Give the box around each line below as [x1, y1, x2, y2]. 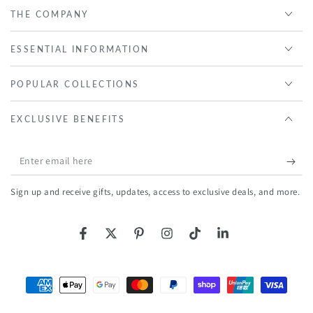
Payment [10, 275, 59, 292]
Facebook [82, 234, 126, 247]
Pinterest [138, 234, 180, 247]
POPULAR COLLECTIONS [10, 79, 140, 90]
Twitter [110, 234, 143, 247]
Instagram [166, 234, 212, 247]
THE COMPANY [10, 9, 89, 20]
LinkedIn [221, 234, 262, 247]
